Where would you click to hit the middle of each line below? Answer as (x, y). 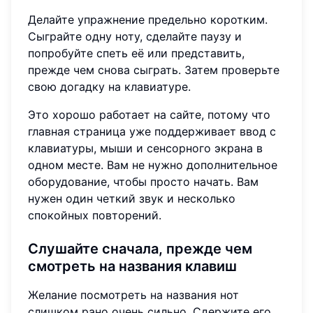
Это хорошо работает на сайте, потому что (149, 114)
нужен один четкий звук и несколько (132, 198)
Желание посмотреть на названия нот (133, 294)
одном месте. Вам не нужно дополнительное (153, 165)
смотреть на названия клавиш (132, 266)
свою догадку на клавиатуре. (109, 86)
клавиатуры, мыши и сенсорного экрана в (145, 148)
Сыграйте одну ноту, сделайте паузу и (135, 36)
